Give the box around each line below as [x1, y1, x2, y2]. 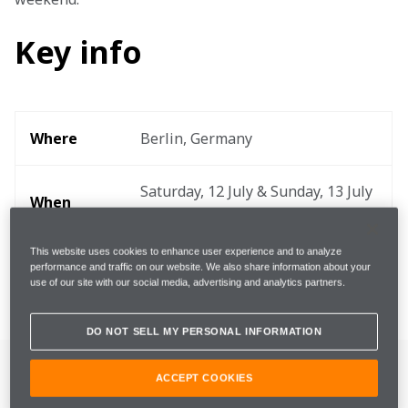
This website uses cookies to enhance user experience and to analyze [30, 245, 342, 257]
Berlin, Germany [140, 128, 252, 148]
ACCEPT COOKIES [155, 372, 253, 383]
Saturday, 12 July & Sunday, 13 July [140, 181, 376, 201]
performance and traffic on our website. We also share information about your [30, 260, 372, 272]
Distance [30, 280, 95, 300]
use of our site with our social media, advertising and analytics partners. [30, 276, 346, 288]
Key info [15, 31, 142, 73]
